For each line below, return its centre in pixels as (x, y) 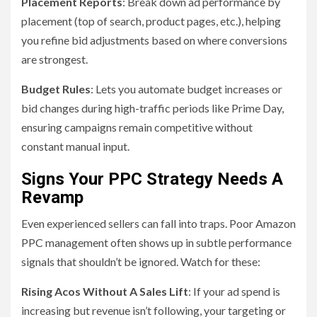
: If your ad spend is (234, 292)
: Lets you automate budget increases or (186, 89)
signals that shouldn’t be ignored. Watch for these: (141, 262)
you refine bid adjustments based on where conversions (154, 40)
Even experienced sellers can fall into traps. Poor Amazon (158, 224)
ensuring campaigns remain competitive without (137, 127)
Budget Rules (56, 89)
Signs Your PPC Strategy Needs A (152, 179)
